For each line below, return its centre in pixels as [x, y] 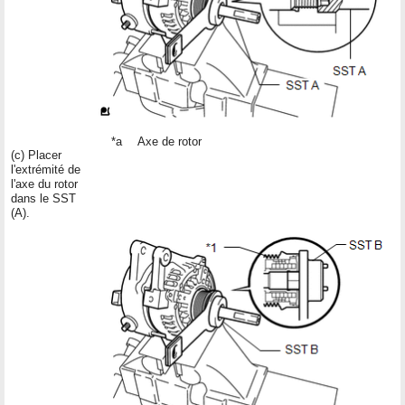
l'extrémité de [46, 169]
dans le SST [43, 198]
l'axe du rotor [44, 184]
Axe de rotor [170, 141]
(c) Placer [36, 155]
